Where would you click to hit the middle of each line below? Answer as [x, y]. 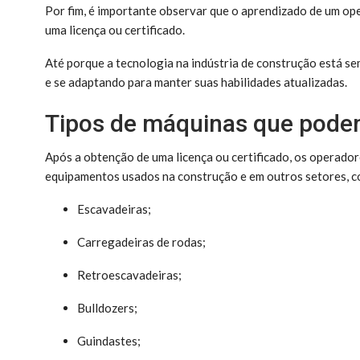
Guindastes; [109, 340]
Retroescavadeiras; [129, 274]
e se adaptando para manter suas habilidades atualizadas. [196, 82]
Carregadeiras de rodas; [141, 241]
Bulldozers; [107, 307]
